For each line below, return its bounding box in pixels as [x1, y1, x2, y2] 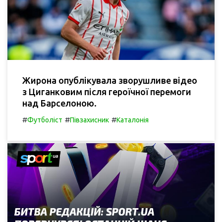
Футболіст [27, 115, 62, 124]
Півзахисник [70, 115, 109, 124]
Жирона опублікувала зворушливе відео [22, 75, 197, 85]
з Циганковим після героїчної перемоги [22, 86, 191, 97]
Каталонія [116, 115, 149, 124]
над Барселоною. [22, 98, 97, 108]
